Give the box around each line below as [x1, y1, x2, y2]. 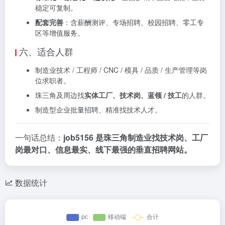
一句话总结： [15, 132, 63, 144]
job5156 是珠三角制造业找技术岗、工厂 [63, 132, 208, 144]
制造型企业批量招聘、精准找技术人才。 [35, 104, 162, 115]
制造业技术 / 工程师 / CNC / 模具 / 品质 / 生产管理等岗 [35, 65, 207, 75]
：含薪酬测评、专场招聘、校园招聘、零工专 [63, 17, 204, 28]
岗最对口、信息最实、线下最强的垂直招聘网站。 [15, 144, 192, 156]
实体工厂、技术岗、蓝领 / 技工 [84, 90, 182, 100]
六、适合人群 [19, 45, 73, 58]
